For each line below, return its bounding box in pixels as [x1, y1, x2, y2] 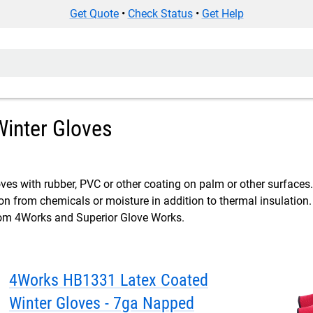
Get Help [201, 7, 244, 20]
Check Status [127, 7, 193, 20]
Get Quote [69, 7, 119, 20]
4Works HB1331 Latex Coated [9, 270, 208, 290]
